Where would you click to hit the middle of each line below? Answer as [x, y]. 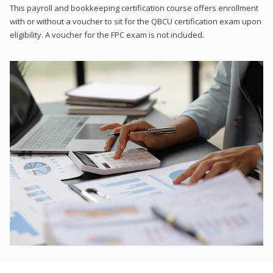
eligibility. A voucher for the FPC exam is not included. [107, 34]
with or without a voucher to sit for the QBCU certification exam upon [136, 21]
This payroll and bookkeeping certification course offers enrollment [134, 8]
